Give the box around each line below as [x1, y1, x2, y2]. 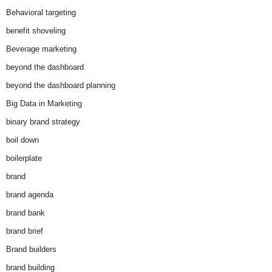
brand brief [6, 226, 43, 236]
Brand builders [6, 245, 56, 254]
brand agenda [6, 190, 53, 200]
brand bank [6, 208, 45, 218]
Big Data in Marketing [6, 99, 82, 109]
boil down [6, 135, 39, 145]
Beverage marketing [6, 44, 76, 54]
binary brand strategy [6, 117, 80, 127]
